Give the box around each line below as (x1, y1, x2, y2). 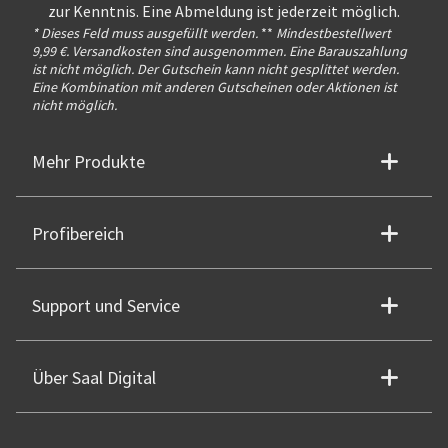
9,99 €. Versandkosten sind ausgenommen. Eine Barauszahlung (32, 42, 407, 61)
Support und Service (32, 295, 180, 319)
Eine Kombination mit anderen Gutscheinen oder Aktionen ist (32, 78, 397, 97)
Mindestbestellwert (273, 24, 391, 43)
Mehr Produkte (32, 151, 145, 175)
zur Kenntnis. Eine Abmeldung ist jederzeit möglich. (48, 2, 400, 23)
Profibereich (32, 223, 124, 247)
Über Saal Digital (32, 367, 156, 391)
